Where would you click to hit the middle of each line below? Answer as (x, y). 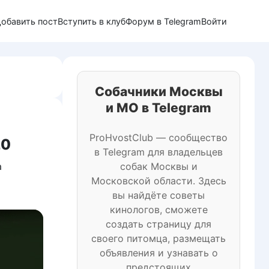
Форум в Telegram (163, 21)
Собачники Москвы (159, 92)
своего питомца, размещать (159, 238)
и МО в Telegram (159, 108)
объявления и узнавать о (159, 253)
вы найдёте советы (159, 195)
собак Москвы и (159, 166)
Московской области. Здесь (159, 181)
